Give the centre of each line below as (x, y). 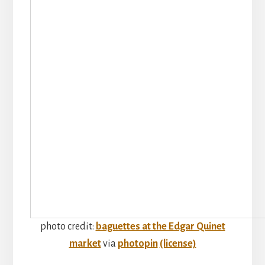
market (85, 244)
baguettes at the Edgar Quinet (160, 227)
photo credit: (68, 227)
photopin (138, 244)
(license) (178, 244)
